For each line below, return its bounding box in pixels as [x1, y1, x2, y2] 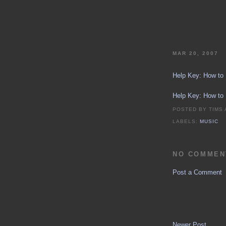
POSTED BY [173, 106, 209, 112]
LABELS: [173, 119, 200, 125]
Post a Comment [173, 168, 222, 177]
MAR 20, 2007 [173, 50, 219, 56]
